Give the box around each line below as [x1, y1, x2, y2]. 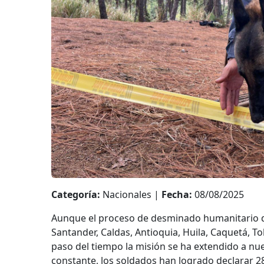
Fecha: [161, 188, 192, 202]
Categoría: [51, 188, 100, 202]
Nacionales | [100, 188, 161, 202]
